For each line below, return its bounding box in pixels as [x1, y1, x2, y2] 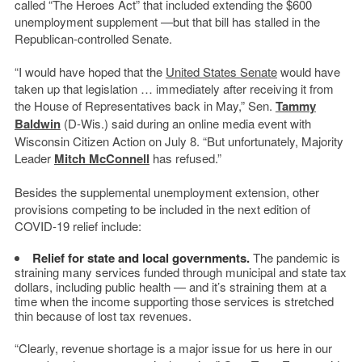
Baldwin [14, 114, 61, 133]
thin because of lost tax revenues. [14, 306, 192, 324]
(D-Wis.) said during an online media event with [60, 114, 311, 132]
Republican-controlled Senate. [14, 29, 172, 47]
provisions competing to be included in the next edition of [14, 200, 310, 217]
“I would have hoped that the [14, 62, 166, 80]
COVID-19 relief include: [14, 217, 141, 234]
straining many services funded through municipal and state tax [14, 263, 347, 280]
